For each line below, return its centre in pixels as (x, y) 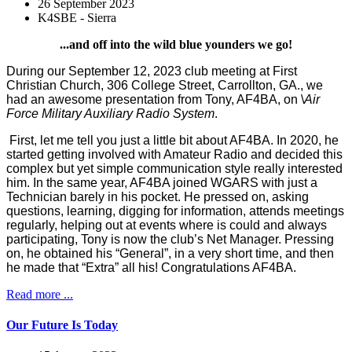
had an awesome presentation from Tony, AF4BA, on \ (155, 99)
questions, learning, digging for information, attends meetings (175, 211)
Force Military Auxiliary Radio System (110, 113)
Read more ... (40, 294)
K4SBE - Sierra (77, 17)
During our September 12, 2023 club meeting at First (152, 71)
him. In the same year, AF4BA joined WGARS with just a (162, 182)
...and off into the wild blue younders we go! (176, 44)
